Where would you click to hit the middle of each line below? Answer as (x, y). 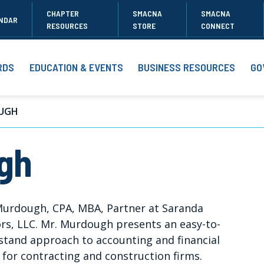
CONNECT (217, 26)
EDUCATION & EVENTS (76, 67)
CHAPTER (63, 14)
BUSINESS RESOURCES (187, 67)
